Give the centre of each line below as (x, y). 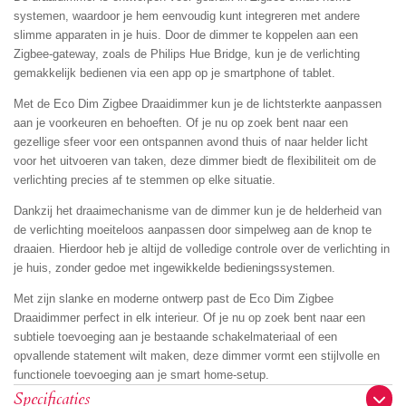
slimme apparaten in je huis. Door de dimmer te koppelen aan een (186, 35)
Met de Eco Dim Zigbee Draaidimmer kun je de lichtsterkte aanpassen (198, 104)
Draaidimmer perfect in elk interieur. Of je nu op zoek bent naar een (189, 318)
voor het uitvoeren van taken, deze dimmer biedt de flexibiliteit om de (195, 161)
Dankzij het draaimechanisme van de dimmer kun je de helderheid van (198, 211)
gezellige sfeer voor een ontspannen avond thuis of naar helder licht (191, 142)
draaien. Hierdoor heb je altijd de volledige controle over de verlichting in (202, 249)
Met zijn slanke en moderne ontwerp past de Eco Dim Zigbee (174, 299)
